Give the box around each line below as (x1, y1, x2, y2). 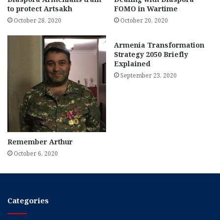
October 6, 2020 (14, 149, 58, 158)
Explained (114, 58, 150, 68)
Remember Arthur (7, 137, 73, 146)
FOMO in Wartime (114, 3, 178, 13)
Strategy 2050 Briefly (114, 49, 188, 59)
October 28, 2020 (14, 16, 61, 25)
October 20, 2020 (120, 16, 168, 25)
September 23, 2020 (120, 71, 177, 80)
